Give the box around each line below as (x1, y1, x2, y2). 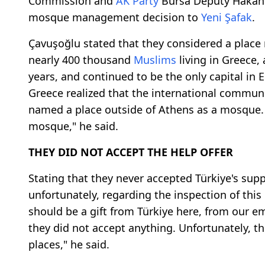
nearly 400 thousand (28, 52, 134, 67)
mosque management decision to (28, 9, 201, 24)
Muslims (134, 52, 176, 67)
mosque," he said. (28, 118, 118, 133)
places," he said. (28, 237, 109, 251)
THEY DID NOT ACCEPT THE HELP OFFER (28, 144, 233, 159)
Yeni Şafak (201, 9, 252, 24)
